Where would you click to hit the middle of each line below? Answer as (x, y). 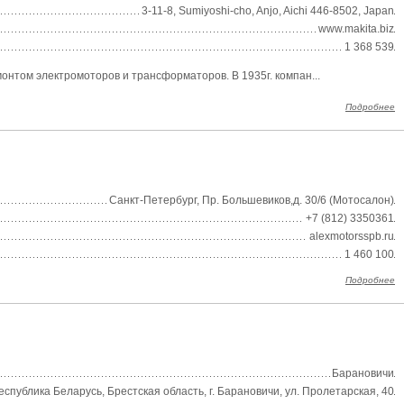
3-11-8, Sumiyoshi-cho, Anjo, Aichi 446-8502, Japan (268, 11)
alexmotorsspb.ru (352, 236)
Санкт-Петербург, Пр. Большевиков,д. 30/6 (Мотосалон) (252, 200)
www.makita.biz (356, 29)
